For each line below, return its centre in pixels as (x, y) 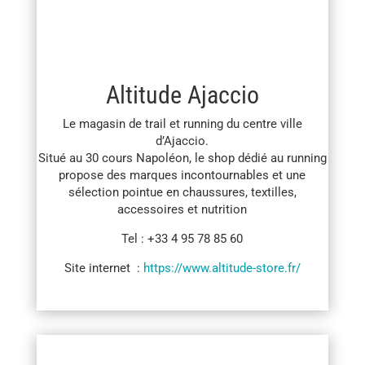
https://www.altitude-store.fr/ (222, 268)
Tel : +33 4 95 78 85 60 (182, 238)
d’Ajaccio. (182, 141)
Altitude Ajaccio (182, 95)
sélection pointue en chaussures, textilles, (182, 192)
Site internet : (103, 268)
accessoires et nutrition (182, 209)
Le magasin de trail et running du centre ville (182, 123)
